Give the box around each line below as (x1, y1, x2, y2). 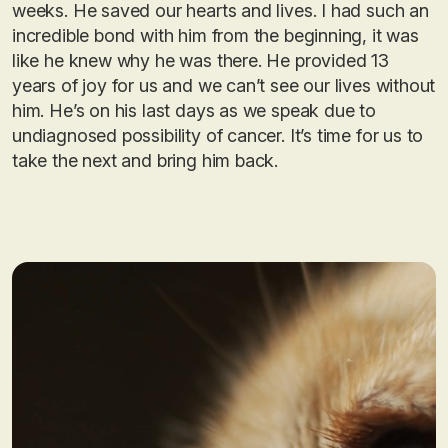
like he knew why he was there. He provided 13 (12, 50, 389, 71)
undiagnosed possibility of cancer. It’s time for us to (12, 125, 424, 146)
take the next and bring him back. (12, 150, 279, 171)
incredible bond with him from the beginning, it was (12, 25, 419, 46)
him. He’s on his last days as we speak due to (12, 100, 376, 121)
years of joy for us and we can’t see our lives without (12, 75, 436, 96)
